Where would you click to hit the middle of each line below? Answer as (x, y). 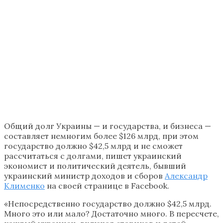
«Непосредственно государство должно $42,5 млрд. (108, 203)
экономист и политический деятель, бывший (95, 166)
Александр (186, 175)
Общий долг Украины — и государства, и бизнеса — (108, 126)
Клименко (24, 185)
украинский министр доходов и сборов (84, 175)
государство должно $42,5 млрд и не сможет (93, 146)
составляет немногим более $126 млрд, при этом (101, 136)
